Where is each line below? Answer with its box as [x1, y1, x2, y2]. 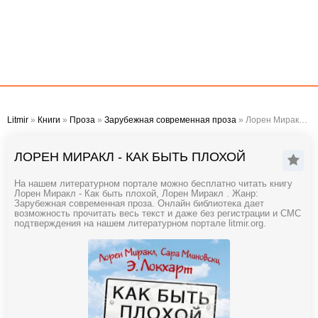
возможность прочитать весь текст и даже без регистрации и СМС [14, 209, 301, 219]
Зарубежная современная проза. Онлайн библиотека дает [14, 199, 264, 209]
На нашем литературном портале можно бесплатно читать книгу [14, 179, 292, 189]
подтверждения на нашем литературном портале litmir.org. [14, 219, 266, 229]
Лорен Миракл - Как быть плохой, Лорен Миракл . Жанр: [14, 189, 258, 199]
